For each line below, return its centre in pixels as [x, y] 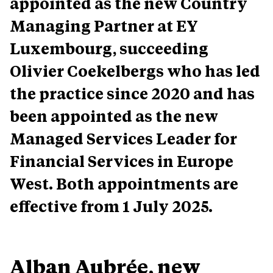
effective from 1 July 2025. [111, 206]
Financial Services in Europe [122, 161]
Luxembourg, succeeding [109, 48]
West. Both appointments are [124, 183]
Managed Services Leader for [123, 138]
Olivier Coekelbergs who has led [135, 71]
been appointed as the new [114, 116]
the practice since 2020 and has [132, 93]
